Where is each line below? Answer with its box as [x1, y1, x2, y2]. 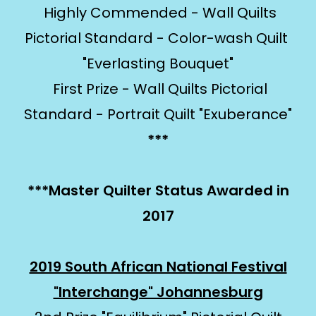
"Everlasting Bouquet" [83, 54, 233, 73]
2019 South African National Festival [29, 257, 287, 276]
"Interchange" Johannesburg [53, 282, 263, 302]
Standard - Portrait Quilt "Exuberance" [24, 104, 292, 124]
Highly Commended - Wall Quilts [39, 3, 276, 23]
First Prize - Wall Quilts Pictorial [49, 79, 267, 99]
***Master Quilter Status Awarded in [27, 181, 289, 200]
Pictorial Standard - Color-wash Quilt [25, 28, 291, 48]
